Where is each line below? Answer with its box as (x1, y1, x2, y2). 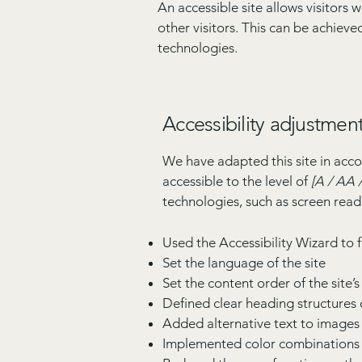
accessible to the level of (162, 173, 308, 190)
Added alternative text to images (162, 315, 360, 332)
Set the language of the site (162, 255, 329, 271)
